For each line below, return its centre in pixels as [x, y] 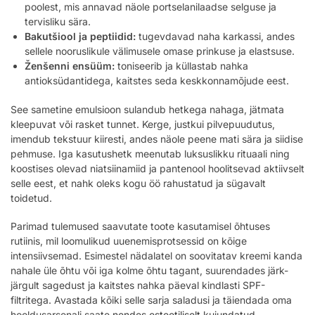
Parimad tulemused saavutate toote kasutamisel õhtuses [140, 226]
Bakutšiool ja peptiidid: [80, 37]
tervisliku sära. [58, 22]
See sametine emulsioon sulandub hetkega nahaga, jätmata [147, 109]
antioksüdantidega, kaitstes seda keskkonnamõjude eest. [157, 81]
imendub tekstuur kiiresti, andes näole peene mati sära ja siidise [157, 139]
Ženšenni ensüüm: [70, 66]
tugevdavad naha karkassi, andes [215, 37]
